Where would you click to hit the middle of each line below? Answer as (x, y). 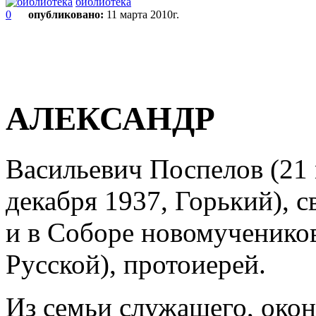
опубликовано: (66, 14)
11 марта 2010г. (143, 14)
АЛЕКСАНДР (110, 119)
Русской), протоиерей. (136, 264)
